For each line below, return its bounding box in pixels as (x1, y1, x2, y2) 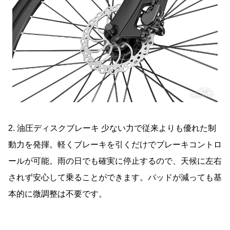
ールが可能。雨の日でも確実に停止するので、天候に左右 (8, 157, 222, 166)
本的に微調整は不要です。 (8, 189, 107, 199)
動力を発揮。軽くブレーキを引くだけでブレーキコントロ (8, 140, 222, 149)
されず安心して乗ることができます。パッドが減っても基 (8, 173, 222, 182)
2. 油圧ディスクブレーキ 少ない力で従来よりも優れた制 (8, 124, 216, 133)
